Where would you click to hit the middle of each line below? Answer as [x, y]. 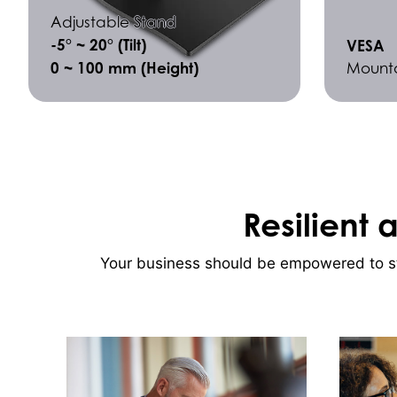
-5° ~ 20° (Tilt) [98, 44]
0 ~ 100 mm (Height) [125, 67]
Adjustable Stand [113, 22]
